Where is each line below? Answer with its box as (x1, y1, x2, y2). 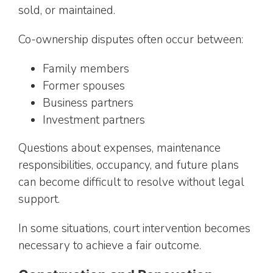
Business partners (43, 94, 133, 111)
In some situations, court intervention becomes (18, 220, 250, 236)
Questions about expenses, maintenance (18, 140, 221, 156)
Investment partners (43, 112, 145, 128)
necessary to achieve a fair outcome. (18, 237, 201, 253)
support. (18, 191, 60, 207)
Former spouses (43, 77, 125, 94)
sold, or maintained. (18, 2, 115, 18)
